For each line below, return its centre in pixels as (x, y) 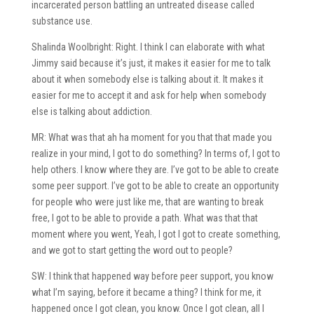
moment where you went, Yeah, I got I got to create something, (156, 234)
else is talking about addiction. (91, 111)
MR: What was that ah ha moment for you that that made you (151, 137)
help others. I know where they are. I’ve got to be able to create (155, 169)
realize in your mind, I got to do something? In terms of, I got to (156, 153)
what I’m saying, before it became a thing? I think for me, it (146, 292)
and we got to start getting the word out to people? (132, 250)
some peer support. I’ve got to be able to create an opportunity (155, 185)
